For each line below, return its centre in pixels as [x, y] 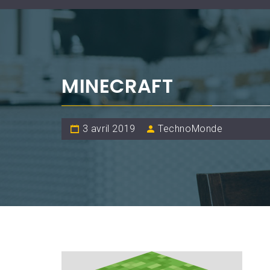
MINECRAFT [118, 86]
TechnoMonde [190, 128]
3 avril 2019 [109, 128]
